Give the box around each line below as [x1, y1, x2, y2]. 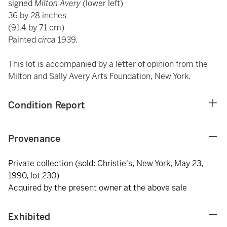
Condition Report [8, 99, 85, 111]
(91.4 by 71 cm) [8, 22, 64, 33]
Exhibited [8, 211, 51, 222]
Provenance [8, 133, 61, 144]
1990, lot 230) [8, 170, 59, 181]
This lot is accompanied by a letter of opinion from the [8, 59, 208, 69]
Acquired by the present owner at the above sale [8, 182, 187, 193]
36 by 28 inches [8, 10, 66, 21]
